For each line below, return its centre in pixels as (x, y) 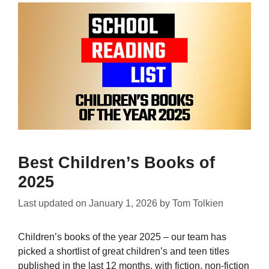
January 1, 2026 (123, 203)
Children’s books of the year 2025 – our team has (122, 237)
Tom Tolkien (198, 203)
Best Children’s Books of (116, 162)
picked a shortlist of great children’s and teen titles (124, 251)
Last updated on (53, 203)
